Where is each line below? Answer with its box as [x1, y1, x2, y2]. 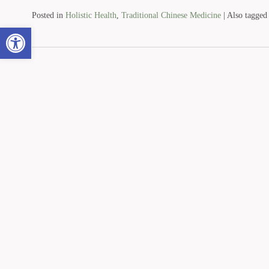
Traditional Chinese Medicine [121, 10, 221, 20]
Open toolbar [5, 22, 60, 44]
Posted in [31, 10, 65, 20]
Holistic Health [65, 10, 116, 20]
